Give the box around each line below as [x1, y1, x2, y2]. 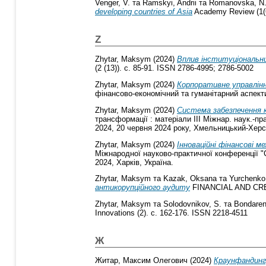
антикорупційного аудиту [95, 183, 190, 192]
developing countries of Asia [95, 7, 192, 17]
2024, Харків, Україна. [95, 157, 173, 167]
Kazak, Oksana [163, 174, 217, 183]
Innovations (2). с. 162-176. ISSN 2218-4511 [95, 208, 248, 218]
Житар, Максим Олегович [95, 255, 188, 265]
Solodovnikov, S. [163, 199, 221, 209]
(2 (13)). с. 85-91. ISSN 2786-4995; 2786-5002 [95, 64, 254, 73]
